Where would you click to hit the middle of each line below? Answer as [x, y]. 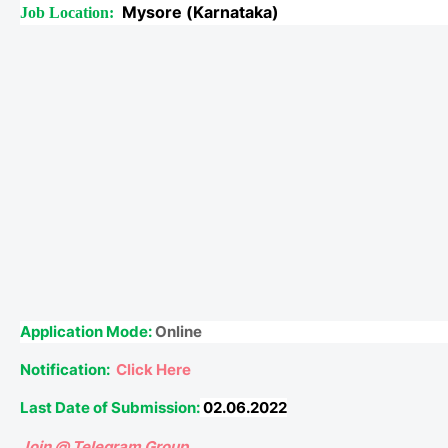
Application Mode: [86, 332]
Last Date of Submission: [110, 408]
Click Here [153, 370]
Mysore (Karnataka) [200, 12]
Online [177, 332]
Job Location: [69, 13]
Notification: [65, 370]
